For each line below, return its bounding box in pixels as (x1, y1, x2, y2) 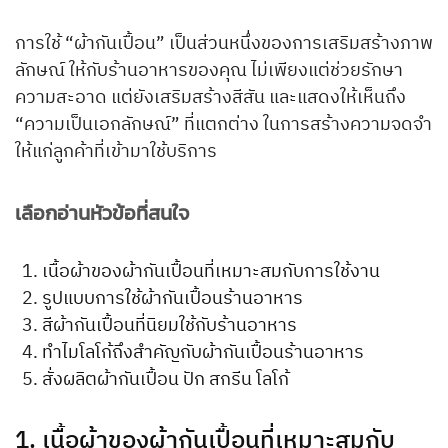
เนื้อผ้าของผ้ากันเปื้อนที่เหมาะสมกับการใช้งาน (42, 256, 380, 287)
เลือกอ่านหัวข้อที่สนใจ (15, 197, 189, 228)
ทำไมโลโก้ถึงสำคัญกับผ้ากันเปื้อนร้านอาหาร (42, 337, 368, 368)
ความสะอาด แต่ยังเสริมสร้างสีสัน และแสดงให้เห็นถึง (15, 83, 406, 114)
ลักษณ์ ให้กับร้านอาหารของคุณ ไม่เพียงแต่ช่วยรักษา (15, 56, 403, 87)
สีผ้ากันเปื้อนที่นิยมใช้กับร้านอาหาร (42, 310, 301, 341)
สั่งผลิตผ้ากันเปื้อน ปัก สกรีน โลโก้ (42, 364, 289, 395)
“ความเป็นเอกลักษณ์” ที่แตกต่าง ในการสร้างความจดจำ (15, 110, 432, 141)
